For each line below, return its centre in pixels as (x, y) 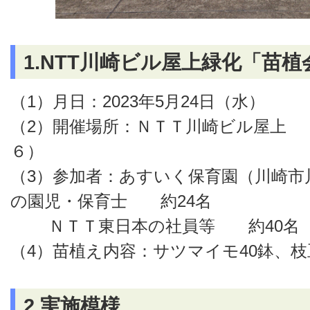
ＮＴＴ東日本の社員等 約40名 (155, 226)
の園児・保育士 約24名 (111, 201)
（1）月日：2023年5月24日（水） (138, 101)
